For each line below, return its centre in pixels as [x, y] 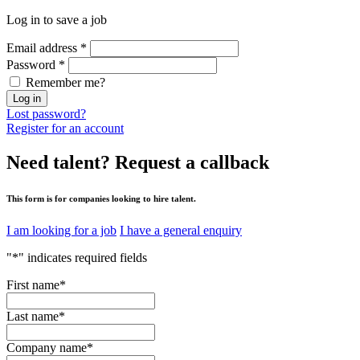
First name [33, 284]
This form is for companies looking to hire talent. [101, 198]
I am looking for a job [61, 230]
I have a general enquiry [181, 230]
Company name [47, 347]
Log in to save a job [57, 19]
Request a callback [190, 162]
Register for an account [65, 128]
